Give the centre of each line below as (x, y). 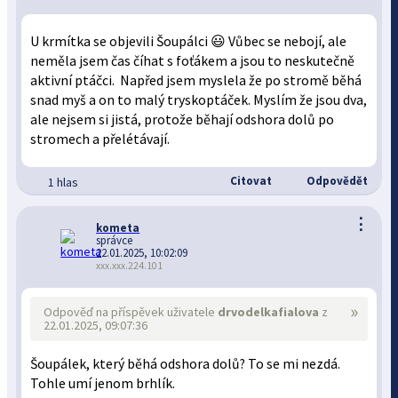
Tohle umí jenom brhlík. (103, 383)
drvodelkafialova (269, 312)
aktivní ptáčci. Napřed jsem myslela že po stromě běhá (196, 80)
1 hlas (64, 182)
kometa (118, 228)
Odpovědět (335, 181)
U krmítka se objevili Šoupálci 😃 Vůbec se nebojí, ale (189, 41)
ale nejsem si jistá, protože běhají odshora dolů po (183, 119)
